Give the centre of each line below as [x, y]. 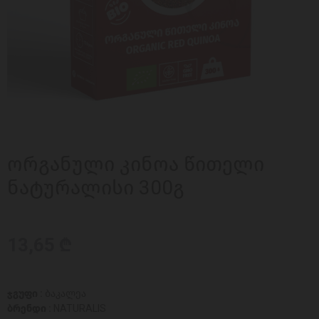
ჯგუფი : [26, 294]
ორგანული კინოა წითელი [136, 164]
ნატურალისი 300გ [96, 188]
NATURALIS [80, 309]
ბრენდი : [30, 309]
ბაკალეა [66, 294]
